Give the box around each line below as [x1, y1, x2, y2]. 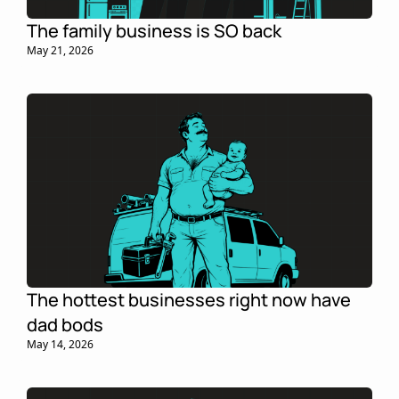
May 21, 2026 [27, 42, 94, 58]
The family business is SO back [27, 18, 281, 43]
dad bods [27, 313, 103, 338]
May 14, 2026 [27, 337, 94, 353]
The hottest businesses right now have [27, 288, 351, 313]
